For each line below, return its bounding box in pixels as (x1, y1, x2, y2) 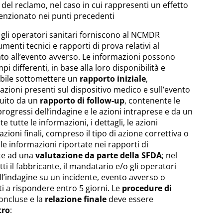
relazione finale (45, 194, 107, 205)
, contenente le (124, 95, 180, 106)
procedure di (122, 183, 172, 194)
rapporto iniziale (80, 73, 146, 84)
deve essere (107, 194, 153, 205)
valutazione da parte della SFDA (35, 150, 162, 161)
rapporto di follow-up (40, 95, 124, 106)
